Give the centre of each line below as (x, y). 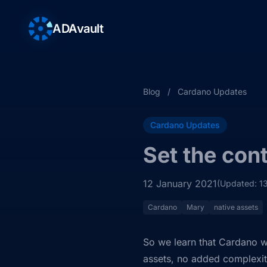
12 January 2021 (180, 184)
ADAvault (78, 29)
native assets (236, 207)
